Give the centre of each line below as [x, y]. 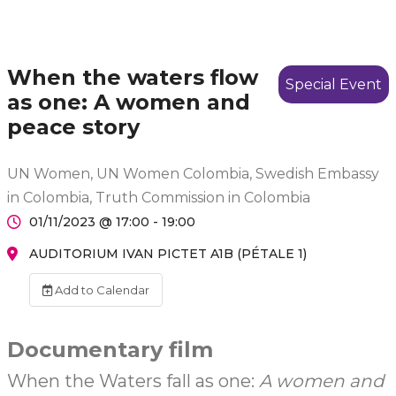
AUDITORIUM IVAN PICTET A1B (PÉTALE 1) [168, 254]
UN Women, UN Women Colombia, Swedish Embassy [193, 174]
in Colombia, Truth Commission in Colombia [159, 198]
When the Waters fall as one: [133, 381]
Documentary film [113, 350]
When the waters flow [133, 77]
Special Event [334, 84]
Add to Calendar [101, 290]
